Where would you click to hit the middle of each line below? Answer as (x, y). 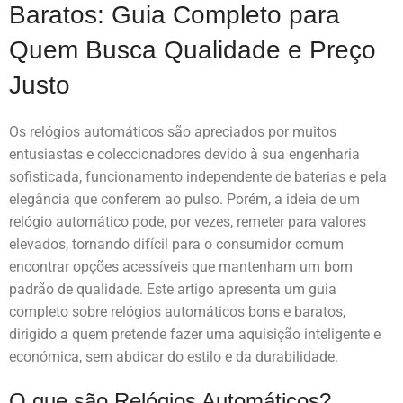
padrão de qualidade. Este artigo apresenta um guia (173, 290)
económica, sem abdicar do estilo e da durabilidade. (174, 357)
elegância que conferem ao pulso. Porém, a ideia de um (184, 200)
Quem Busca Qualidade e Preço (193, 50)
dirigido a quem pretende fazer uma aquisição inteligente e (195, 335)
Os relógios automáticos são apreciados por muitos (173, 132)
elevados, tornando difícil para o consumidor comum (176, 245)
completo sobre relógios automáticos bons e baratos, (177, 312)
